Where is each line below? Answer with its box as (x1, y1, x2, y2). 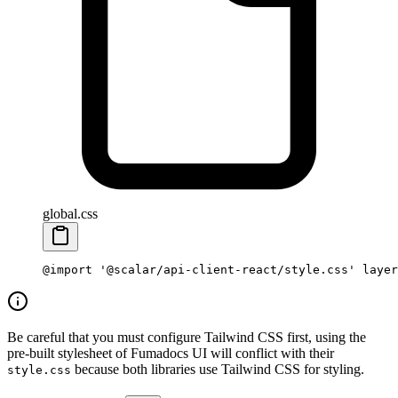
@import (43, 263, 92, 277)
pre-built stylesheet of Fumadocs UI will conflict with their (7, 346, 334, 362)
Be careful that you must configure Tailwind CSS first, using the (7, 330, 366, 346)
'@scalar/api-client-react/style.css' (92, 263, 355, 277)
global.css (43, 206, 98, 222)
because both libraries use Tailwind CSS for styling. (71, 362, 364, 378)
